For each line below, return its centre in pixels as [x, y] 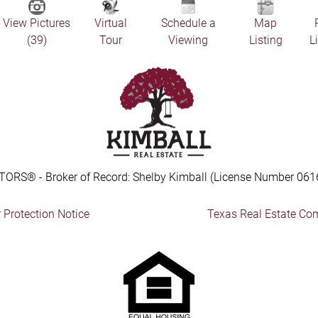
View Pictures [37, 23]
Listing [265, 40]
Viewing [188, 40]
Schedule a [188, 23]
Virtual [111, 23]
